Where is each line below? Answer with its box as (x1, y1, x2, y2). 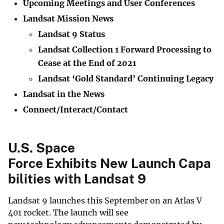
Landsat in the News (23, 88, 104, 99)
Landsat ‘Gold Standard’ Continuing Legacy (38, 73, 213, 83)
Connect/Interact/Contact (23, 104, 128, 114)
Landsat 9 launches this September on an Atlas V (8, 195, 202, 206)
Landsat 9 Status (38, 28, 105, 39)
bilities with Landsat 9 (8, 171, 146, 187)
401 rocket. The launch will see (8, 207, 128, 218)
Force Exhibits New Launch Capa (8, 155, 211, 171)
